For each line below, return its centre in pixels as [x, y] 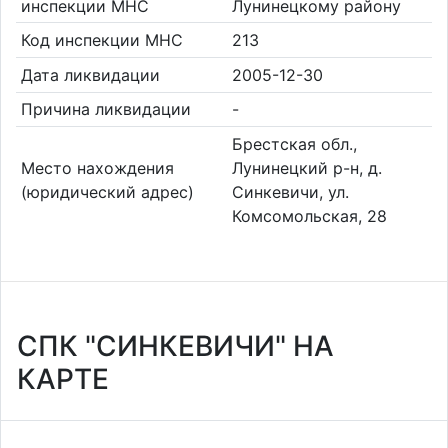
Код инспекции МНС [101, 40]
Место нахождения [97, 167]
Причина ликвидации [105, 109]
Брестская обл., [294, 143]
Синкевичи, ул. [290, 191]
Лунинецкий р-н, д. [307, 167]
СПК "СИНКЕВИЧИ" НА [175, 346]
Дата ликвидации [90, 74]
